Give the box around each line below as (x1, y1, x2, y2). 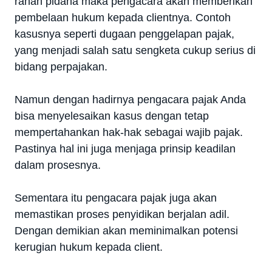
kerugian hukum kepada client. (15, 241, 163, 254)
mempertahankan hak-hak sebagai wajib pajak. (15, 126, 243, 139)
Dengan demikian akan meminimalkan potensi (15, 225, 238, 237)
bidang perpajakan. (15, 61, 107, 73)
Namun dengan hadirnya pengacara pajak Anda (15, 93, 246, 106)
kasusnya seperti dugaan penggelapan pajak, (15, 28, 234, 41)
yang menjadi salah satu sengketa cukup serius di (15, 44, 256, 57)
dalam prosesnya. (15, 159, 101, 172)
